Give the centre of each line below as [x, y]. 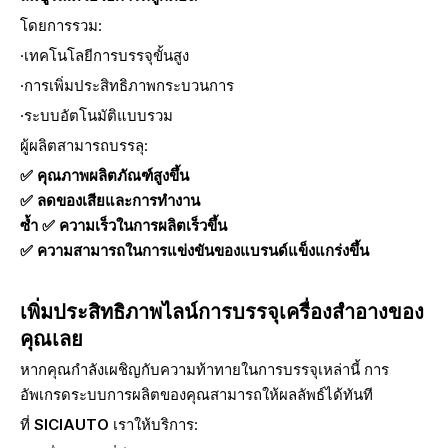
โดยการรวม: [61, 25]
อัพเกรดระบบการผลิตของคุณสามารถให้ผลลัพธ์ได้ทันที [196, 394]
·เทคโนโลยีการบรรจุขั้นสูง [104, 55]
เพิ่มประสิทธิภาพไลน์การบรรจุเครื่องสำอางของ [222, 312]
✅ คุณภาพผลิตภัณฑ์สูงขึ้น [104, 175]
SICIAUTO [73, 424]
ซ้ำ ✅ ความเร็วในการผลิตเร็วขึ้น [123, 225]
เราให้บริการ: [155, 424]
